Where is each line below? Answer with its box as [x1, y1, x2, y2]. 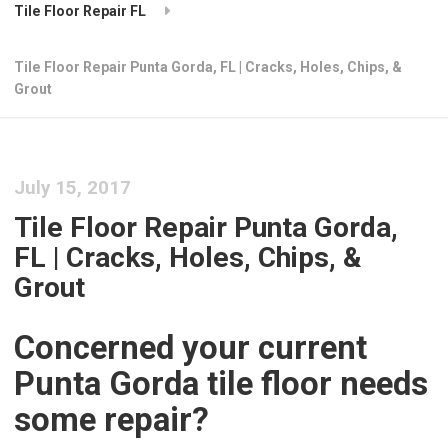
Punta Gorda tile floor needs [14, 364, 429, 403]
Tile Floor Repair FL [14, 3, 147, 20]
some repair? [14, 400, 210, 439]
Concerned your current [14, 328, 368, 367]
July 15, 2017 [14, 177, 132, 200]
